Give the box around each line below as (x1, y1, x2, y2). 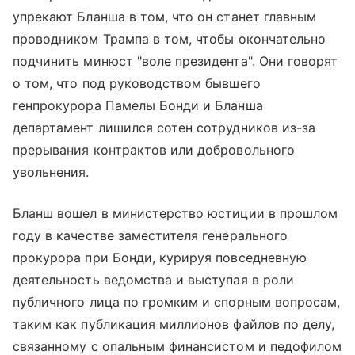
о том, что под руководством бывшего (13, 75, 261, 92)
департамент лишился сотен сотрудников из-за (13, 120, 316, 136)
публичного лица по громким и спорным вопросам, (13, 294, 341, 311)
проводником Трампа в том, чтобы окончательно (13, 31, 326, 48)
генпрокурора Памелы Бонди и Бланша (13, 97, 263, 114)
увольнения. (13, 164, 90, 181)
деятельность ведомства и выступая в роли (13, 272, 294, 288)
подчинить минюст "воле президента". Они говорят (13, 53, 338, 70)
